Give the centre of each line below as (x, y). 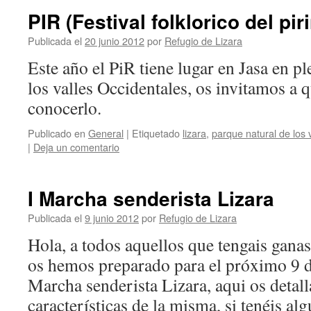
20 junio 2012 (115, 41)
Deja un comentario (76, 147)
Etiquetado (156, 133)
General (106, 133)
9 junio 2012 (112, 218)
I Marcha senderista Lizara (151, 198)
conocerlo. (65, 108)
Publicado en (57, 133)
